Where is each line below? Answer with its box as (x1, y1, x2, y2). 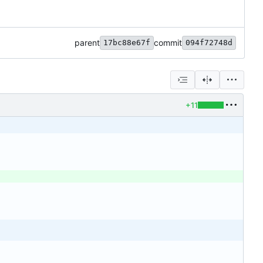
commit (154, 38, 182, 48)
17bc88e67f (103, 38, 150, 48)
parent (75, 38, 100, 48)
